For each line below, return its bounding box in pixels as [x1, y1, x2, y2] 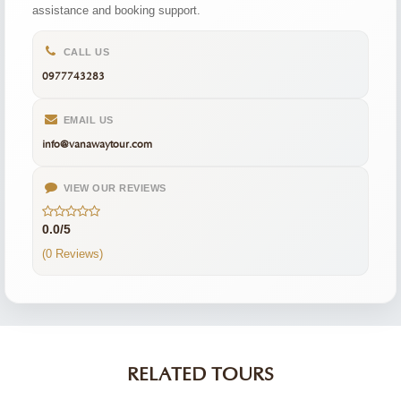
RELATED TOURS [127, 364, 274, 386]
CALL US [60, 47, 109, 57]
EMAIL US [60, 115, 114, 125]
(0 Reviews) [42, 247, 103, 260]
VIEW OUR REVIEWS [60, 183, 166, 193]
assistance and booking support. [32, 4, 200, 17]
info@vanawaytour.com [42, 139, 152, 150]
